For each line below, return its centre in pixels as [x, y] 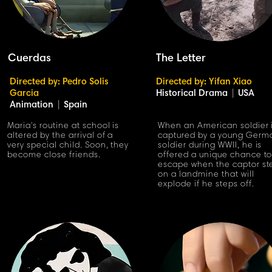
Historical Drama [192, 94]
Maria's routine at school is [63, 126]
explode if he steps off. [206, 185]
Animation [32, 105]
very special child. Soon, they [68, 146]
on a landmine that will [206, 175]
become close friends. [54, 155]
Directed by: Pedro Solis [59, 82]
